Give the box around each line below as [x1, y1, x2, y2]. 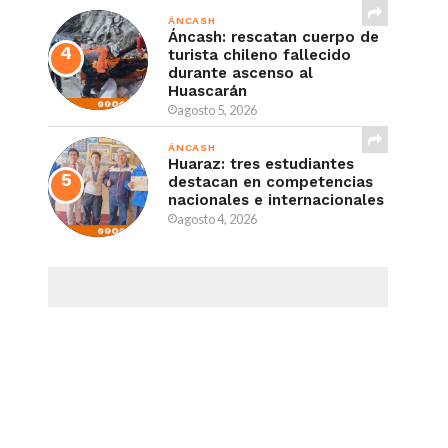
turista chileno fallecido [168, 46, 351, 64]
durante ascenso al [168, 64, 313, 82]
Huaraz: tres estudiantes [168, 155, 354, 173]
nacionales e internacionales [168, 191, 384, 209]
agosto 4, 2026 [177, 211, 257, 227]
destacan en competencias [168, 173, 373, 191]
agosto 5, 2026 [177, 102, 257, 118]
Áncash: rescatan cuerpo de [168, 28, 379, 46]
